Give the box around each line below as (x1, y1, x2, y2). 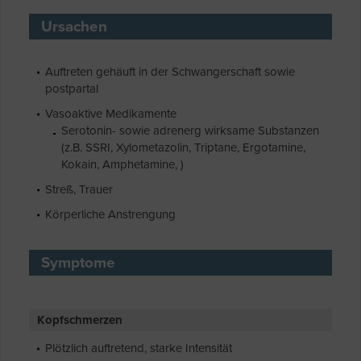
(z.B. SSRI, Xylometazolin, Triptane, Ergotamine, (61, 140, 305, 156)
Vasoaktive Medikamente (45, 106, 176, 122)
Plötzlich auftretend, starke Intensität (45, 341, 232, 356)
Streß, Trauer (45, 182, 113, 197)
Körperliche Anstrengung (45, 207, 176, 222)
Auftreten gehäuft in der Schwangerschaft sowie (45, 64, 295, 80)
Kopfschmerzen (37, 313, 122, 328)
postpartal (45, 81, 98, 97)
